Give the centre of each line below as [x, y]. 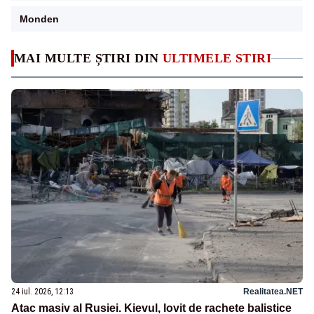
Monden [39, 19]
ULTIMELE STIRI [217, 59]
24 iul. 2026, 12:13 [42, 291]
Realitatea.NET [273, 291]
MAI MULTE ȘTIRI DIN [88, 59]
